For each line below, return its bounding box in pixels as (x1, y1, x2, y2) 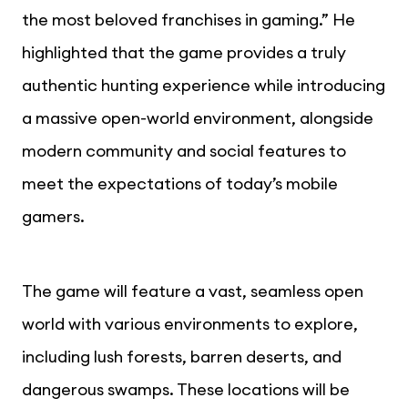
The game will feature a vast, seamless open (22, 280, 363, 302)
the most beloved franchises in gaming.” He (22, 9, 355, 31)
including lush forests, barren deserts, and (22, 346, 342, 368)
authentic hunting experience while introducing (22, 75, 385, 97)
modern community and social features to (22, 140, 346, 162)
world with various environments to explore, (22, 313, 358, 335)
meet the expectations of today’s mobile (22, 173, 338, 195)
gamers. (22, 206, 85, 228)
